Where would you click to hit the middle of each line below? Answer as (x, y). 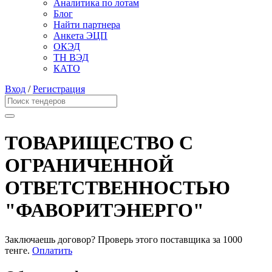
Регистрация (59, 89)
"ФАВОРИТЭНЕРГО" (104, 210)
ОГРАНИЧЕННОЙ (89, 165)
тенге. (17, 251)
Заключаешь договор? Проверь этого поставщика (109, 240)
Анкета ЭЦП (80, 36)
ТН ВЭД (71, 58)
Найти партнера (87, 25)
